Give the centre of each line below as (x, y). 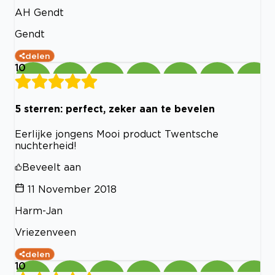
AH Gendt (39, 13)
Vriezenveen (45, 232)
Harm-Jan (39, 210)
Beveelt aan (52, 167)
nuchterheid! (46, 145)
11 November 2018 (72, 189)
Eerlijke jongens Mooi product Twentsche (117, 134)
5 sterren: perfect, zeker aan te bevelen (115, 109)
